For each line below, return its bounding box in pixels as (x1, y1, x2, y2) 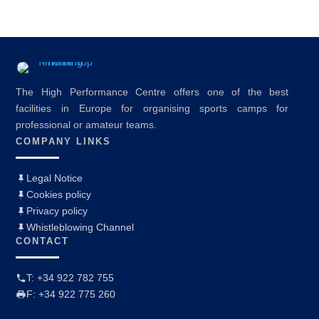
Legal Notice (26, 172, 83, 184)
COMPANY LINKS (16, 135, 112, 147)
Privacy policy (26, 205, 88, 217)
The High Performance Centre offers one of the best (16, 85, 289, 98)
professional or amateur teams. (16, 118, 157, 130)
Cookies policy (26, 189, 92, 201)
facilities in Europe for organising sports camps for (16, 102, 289, 114)
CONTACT (16, 235, 70, 246)
